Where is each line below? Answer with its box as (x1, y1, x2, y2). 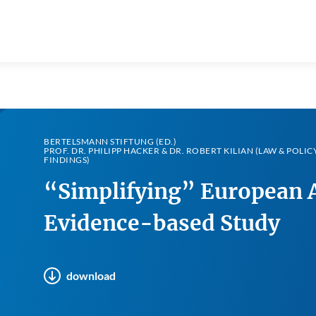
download (66, 269, 116, 282)
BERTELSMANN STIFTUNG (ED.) (44, 136, 176, 147)
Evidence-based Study (44, 209, 280, 236)
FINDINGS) (44, 154, 90, 165)
